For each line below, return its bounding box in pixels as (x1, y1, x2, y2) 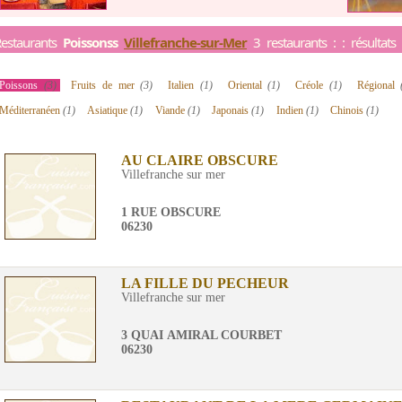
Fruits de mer (71, 79, 141, 92)
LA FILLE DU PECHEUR (121, 275, 289, 291)
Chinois (329, 104, 366, 117)
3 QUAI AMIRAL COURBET (121, 328, 282, 342)
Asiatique (87, 104, 131, 117)
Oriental (227, 79, 268, 92)
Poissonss (63, 33, 124, 51)
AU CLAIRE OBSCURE (121, 153, 278, 168)
